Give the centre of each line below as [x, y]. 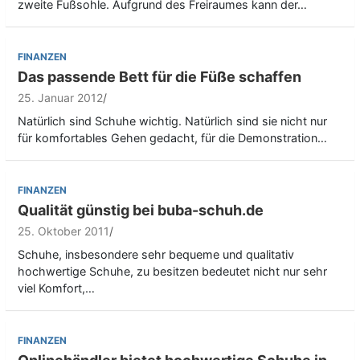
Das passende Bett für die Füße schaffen [160, 77]
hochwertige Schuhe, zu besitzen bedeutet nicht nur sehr [172, 272]
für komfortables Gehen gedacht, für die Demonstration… [172, 138]
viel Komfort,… [56, 288]
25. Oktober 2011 [63, 231]
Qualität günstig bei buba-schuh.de [141, 211]
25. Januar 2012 [60, 98]
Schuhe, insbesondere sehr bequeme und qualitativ [156, 255]
